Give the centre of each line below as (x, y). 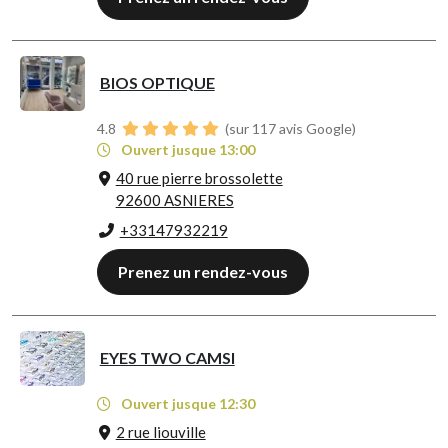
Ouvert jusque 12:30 (186, 404)
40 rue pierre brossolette (199, 178)
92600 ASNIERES (174, 200)
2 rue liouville (160, 432)
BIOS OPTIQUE (157, 83)
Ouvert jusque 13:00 (186, 150)
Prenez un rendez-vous (202, 272)
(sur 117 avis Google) (288, 129)
